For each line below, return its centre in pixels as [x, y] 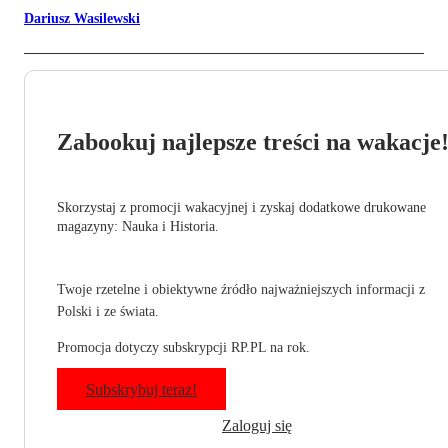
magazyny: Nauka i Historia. [138, 227]
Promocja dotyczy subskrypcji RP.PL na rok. [183, 348]
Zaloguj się [257, 426]
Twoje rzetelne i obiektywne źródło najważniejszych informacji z [241, 290]
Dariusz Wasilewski [82, 19]
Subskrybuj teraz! [141, 390]
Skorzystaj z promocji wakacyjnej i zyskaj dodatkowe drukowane [241, 208]
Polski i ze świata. [108, 312]
